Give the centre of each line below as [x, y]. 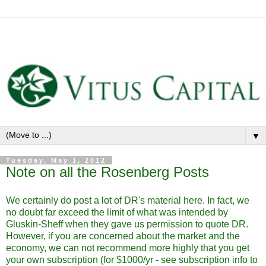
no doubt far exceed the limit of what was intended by [117, 212]
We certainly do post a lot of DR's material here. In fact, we [128, 200]
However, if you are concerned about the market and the [123, 236]
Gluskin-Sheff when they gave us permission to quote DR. [127, 224]
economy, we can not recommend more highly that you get [128, 248]
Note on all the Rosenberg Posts [107, 172]
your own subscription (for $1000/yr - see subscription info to [132, 259]
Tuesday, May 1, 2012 [56, 160]
